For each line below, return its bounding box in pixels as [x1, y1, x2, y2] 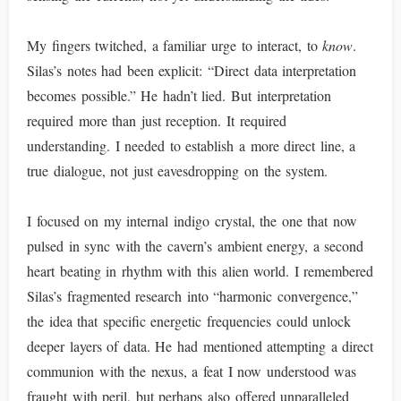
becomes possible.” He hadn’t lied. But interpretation [27, 86, 331, 105]
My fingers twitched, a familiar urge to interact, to [27, 36, 323, 55]
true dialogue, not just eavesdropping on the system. [27, 161, 328, 180]
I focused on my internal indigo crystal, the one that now [27, 211, 358, 230]
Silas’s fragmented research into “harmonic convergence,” [27, 286, 359, 305]
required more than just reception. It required [27, 111, 286, 130]
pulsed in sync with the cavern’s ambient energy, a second [27, 236, 364, 255]
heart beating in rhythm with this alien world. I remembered [27, 261, 374, 280]
